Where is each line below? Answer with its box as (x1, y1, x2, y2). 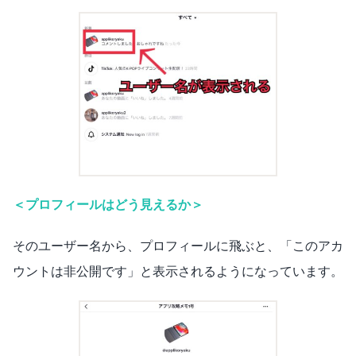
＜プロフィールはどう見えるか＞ (13, 197, 203, 211)
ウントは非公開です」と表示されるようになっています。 (13, 264, 343, 278)
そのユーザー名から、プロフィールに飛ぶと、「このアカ (13, 238, 343, 253)
